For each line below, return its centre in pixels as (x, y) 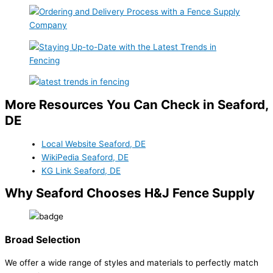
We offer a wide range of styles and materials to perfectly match (132, 262)
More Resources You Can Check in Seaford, (136, 104)
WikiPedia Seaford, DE (85, 157)
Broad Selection (43, 239)
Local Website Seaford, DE (94, 144)
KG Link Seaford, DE (81, 170)
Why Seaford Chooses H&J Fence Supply (130, 193)
